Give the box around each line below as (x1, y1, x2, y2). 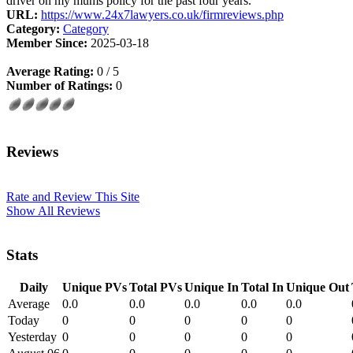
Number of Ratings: (6, 79, 113, 93)
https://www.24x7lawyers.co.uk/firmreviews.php (41, 8, 284, 22)
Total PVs (129, 281, 182, 295)
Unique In (184, 281, 239, 295)
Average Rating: (6, 65, 94, 79)
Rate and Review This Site (6, 189, 139, 203)
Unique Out (286, 281, 349, 295)
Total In (241, 281, 284, 295)
